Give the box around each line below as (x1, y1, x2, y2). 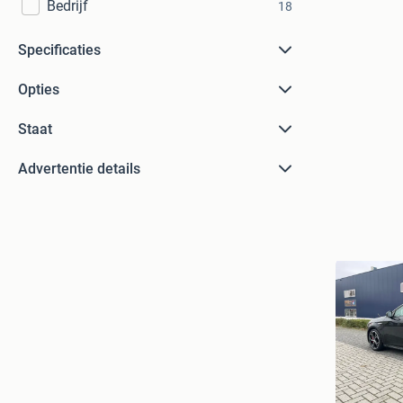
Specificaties (18, 41, 101, 58)
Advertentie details (18, 160, 140, 177)
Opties (18, 81, 59, 98)
